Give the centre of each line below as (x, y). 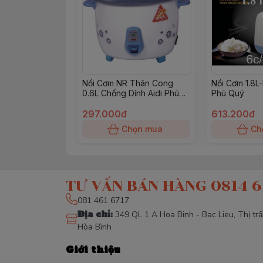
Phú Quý (228, 93)
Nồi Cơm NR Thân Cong (128, 83)
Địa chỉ (94, 214)
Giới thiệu (93, 249)
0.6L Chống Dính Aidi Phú (131, 93)
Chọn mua (142, 129)
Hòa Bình (95, 227)
